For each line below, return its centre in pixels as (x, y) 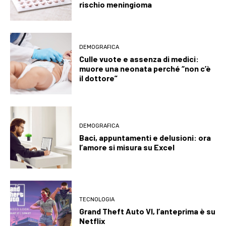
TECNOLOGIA (97, 200)
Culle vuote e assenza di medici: (139, 59)
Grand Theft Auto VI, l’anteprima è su (148, 211)
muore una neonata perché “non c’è (145, 69)
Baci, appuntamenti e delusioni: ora (145, 137)
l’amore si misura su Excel (127, 147)
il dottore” (99, 78)
